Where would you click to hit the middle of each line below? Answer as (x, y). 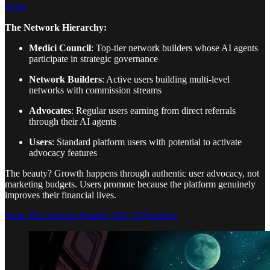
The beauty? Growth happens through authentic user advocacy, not (132, 173)
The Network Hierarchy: (56, 27)
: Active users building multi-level (166, 79)
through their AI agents (73, 121)
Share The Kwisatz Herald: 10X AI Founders (91, 215)
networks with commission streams (95, 90)
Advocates (50, 111)
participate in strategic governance (93, 59)
